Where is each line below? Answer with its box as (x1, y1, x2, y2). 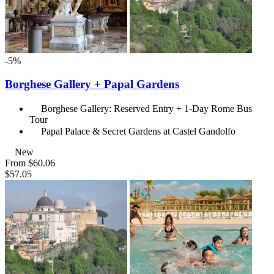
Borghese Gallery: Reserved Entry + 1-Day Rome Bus (41, 103, 252, 114)
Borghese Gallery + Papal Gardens (5, 78, 179, 91)
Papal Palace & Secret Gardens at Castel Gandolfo (41, 126, 235, 137)
